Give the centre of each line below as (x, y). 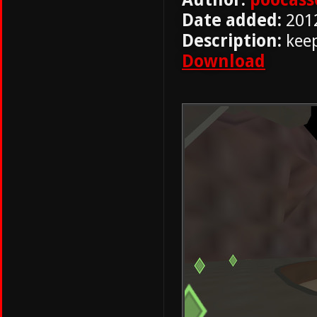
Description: (232, 41)
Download (224, 61)
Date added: (232, 20)
